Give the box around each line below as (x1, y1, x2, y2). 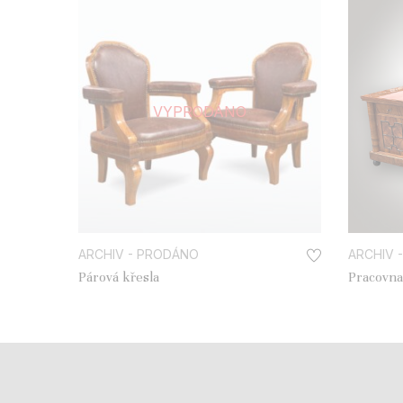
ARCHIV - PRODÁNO (78, 246, 199, 262)
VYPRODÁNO (153, 102, 246, 121)
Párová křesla (78, 268, 159, 285)
